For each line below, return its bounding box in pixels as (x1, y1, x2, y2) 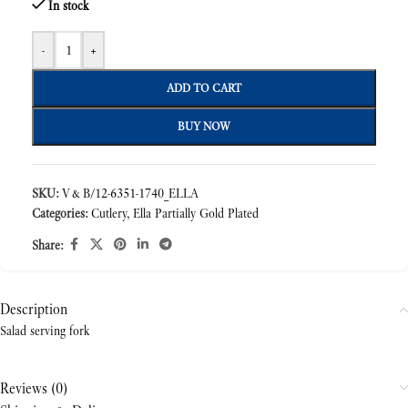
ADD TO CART (167, 80, 241, 96)
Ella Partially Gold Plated (133, 205, 259, 221)
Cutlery (91, 205, 127, 221)
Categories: (32, 205, 87, 221)
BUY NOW (178, 118, 230, 134)
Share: (32, 236, 63, 253)
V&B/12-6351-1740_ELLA (62, 185, 199, 201)
